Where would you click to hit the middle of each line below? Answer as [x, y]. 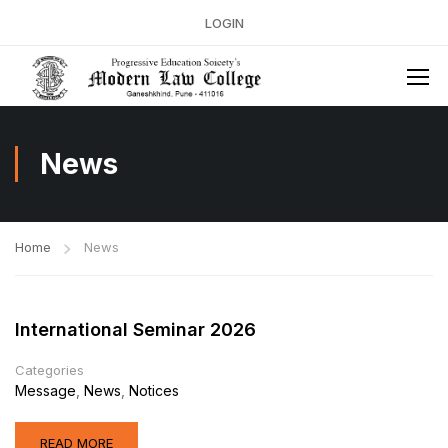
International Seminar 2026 [135, 329]
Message [45, 390]
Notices [154, 390]
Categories [49, 370]
